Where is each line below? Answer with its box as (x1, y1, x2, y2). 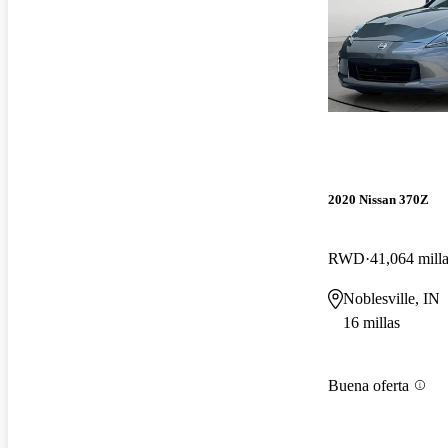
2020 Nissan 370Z (328, 192, 429, 208)
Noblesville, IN (343, 290, 440, 308)
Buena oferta (328, 376, 409, 394)
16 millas (343, 314, 400, 332)
